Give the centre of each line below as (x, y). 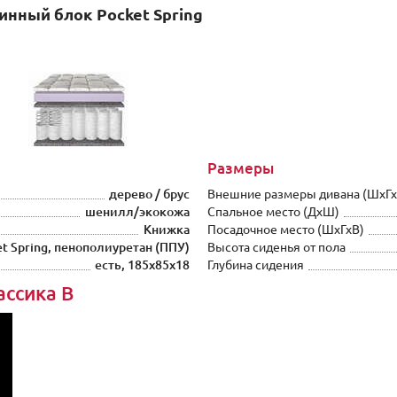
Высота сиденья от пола (276, 247)
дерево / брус (149, 194)
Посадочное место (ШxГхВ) (286, 230)
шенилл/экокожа (137, 212)
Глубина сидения (256, 265)
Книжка (167, 230)
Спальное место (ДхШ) (273, 212)
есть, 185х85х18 (142, 265)
